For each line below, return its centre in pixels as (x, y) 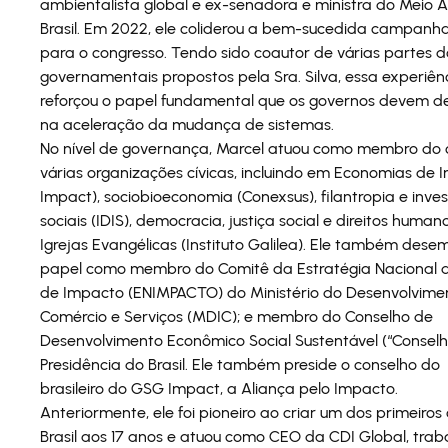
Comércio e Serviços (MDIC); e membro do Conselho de (236, 316)
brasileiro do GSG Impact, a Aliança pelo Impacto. (219, 388)
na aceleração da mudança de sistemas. (187, 124)
